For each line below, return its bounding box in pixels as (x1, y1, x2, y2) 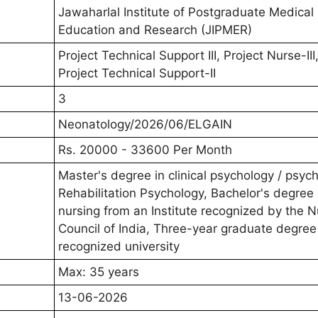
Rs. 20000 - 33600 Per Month (58, 143, 232, 158)
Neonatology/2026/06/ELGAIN (58, 117, 232, 132)
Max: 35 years (58, 265, 139, 280)
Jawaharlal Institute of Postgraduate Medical (58, 5, 314, 20)
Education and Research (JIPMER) (58, 23, 252, 38)
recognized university (58, 239, 180, 254)
